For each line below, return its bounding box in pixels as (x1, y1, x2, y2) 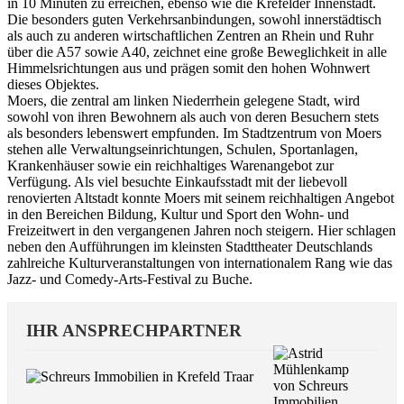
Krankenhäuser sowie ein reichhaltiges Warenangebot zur (7, 157, 334, 173)
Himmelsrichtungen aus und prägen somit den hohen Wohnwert (7, 60, 370, 76)
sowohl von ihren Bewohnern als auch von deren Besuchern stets (7, 108, 379, 124)
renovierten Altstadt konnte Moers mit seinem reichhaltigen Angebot (7, 189, 394, 206)
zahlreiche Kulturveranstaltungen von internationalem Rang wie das (7, 254, 392, 271)
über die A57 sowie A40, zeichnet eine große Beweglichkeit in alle (7, 43, 387, 60)
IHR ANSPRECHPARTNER (26, 320, 242, 340)
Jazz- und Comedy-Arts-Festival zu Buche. (7, 271, 252, 287)
